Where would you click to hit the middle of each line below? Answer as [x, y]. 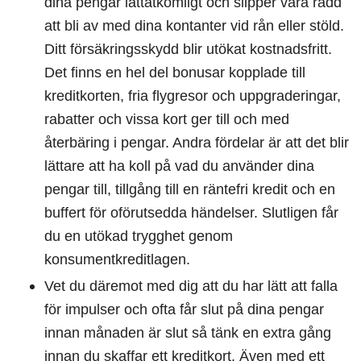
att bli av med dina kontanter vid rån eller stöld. [194, 26]
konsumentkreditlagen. [117, 259]
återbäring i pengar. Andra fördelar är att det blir [197, 143]
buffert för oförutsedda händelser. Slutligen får [191, 213]
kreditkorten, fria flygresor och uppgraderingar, [193, 96]
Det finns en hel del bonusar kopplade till [175, 73]
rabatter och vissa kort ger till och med [167, 119]
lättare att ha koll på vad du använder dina [179, 166]
